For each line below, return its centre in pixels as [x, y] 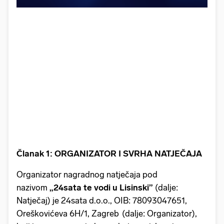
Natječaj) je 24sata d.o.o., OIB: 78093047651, [102, 200]
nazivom [33, 187]
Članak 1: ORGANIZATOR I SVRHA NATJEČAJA [109, 153]
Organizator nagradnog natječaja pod [87, 174]
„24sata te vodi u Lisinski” [101, 187]
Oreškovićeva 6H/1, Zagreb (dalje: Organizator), [107, 213]
